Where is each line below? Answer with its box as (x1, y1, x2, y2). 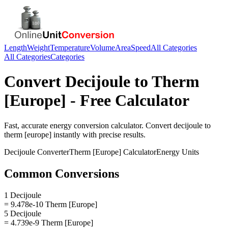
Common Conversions (4, 166, 119, 180)
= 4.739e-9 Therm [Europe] (4, 218, 93, 227)
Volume (90, 43, 115, 52)
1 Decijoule (4, 190, 41, 199)
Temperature (50, 43, 90, 52)
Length (4, 43, 27, 52)
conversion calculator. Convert (72, 121, 174, 130)
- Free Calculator (66, 91, 189, 110)
